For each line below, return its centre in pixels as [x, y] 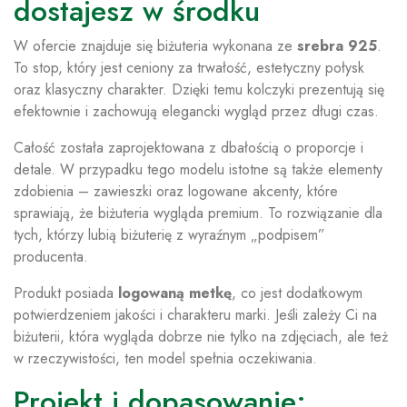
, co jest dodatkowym [297, 293]
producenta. [51, 257]
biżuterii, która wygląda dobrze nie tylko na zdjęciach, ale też [201, 337]
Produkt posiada [66, 293]
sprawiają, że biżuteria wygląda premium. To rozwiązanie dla [198, 213]
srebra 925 [337, 46]
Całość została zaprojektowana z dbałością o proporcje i [189, 148]
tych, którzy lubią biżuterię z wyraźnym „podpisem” [169, 235]
